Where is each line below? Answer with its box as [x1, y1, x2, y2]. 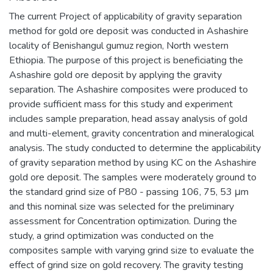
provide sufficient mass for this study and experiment [9, 97, 233, 111]
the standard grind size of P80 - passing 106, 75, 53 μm [9, 185, 249, 199]
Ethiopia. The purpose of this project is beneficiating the [9, 53, 243, 67]
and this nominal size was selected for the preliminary [9, 199, 234, 213]
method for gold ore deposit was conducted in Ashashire [9, 24, 249, 38]
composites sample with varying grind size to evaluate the [9, 243, 254, 257]
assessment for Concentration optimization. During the [9, 214, 237, 228]
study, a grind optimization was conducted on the [9, 229, 214, 243]
